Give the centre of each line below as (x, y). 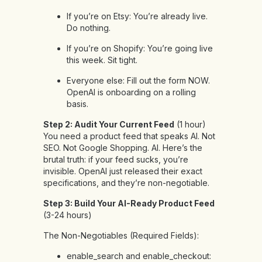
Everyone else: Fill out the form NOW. (138, 81)
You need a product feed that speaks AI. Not (129, 136)
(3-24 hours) (68, 215)
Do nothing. (89, 28)
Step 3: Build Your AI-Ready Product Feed (129, 204)
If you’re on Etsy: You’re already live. (137, 16)
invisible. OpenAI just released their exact (123, 171)
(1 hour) (190, 125)
